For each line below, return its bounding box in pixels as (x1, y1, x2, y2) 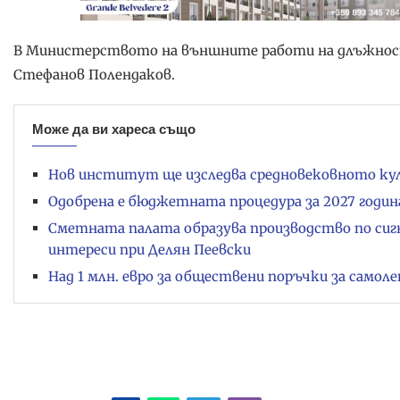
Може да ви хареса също (32, 121, 196, 137)
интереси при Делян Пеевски (48, 240, 251, 258)
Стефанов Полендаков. (13, 65, 175, 83)
